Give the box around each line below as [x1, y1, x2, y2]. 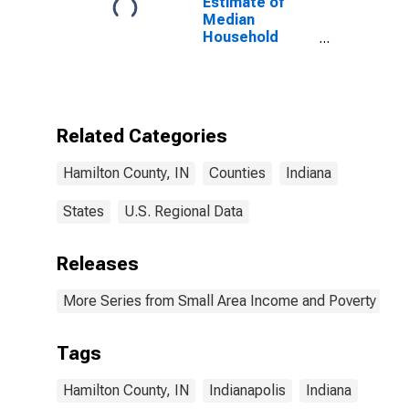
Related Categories [57, 125, 227, 147]
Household [203, 28, 278, 46]
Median [203, 11, 255, 28]
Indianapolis [209, 382, 286, 399]
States [63, 203, 104, 220]
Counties [209, 164, 266, 182]
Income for [203, 46, 279, 63]
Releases [57, 253, 139, 275]
